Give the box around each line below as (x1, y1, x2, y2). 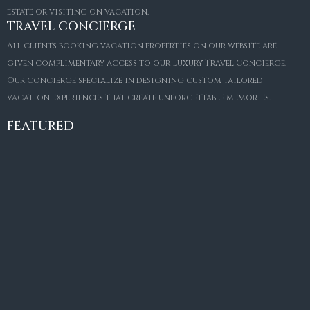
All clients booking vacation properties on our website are (7, 39, 277, 51)
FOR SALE (33, 82, 66, 92)
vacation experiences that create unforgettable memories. (7, 91, 271, 103)
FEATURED (7, 117, 74, 135)
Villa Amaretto (31, 95, 127, 111)
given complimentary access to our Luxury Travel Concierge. (7, 57, 286, 69)
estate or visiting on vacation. (7, 6, 149, 17)
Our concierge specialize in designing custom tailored (7, 74, 263, 86)
